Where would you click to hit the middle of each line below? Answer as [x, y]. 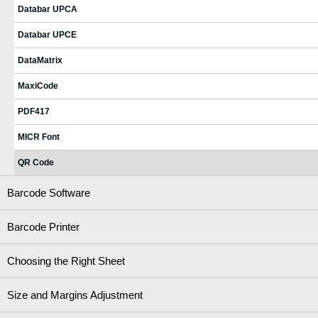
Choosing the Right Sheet [66, 261]
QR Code [36, 162]
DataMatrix [40, 60]
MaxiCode [38, 86]
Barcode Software [49, 192]
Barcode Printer [43, 226]
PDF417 [34, 111]
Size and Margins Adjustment [75, 295]
